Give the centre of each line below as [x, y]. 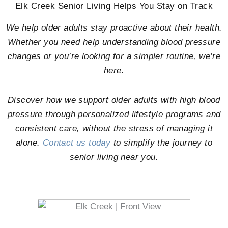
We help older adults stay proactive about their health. [114, 28]
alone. [29, 143]
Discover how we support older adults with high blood [114, 100]
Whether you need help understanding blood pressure [114, 42]
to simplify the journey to [162, 143]
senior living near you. [114, 157]
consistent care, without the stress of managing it [114, 129]
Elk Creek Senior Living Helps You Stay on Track [114, 6]
